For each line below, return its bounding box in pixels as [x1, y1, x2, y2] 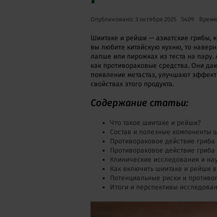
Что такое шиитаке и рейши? [110, 119, 201, 127]
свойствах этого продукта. [91, 80, 174, 89]
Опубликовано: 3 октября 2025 [91, 15, 176, 23]
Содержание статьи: [91, 97, 188, 109]
